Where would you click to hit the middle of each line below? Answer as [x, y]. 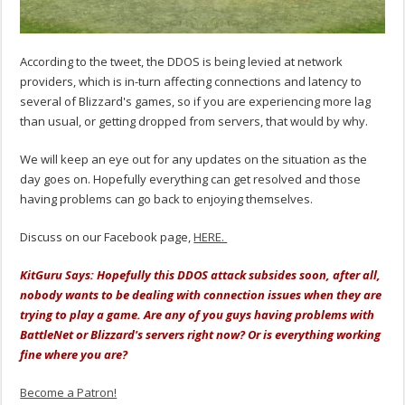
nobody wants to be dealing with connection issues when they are [201, 294]
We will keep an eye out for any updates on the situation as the [194, 159]
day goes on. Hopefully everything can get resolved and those [191, 179]
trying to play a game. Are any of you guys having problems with [198, 314]
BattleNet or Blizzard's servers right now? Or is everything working [201, 334]
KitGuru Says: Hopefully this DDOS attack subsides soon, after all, [201, 274]
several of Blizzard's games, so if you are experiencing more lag [196, 101]
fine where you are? [75, 354]
